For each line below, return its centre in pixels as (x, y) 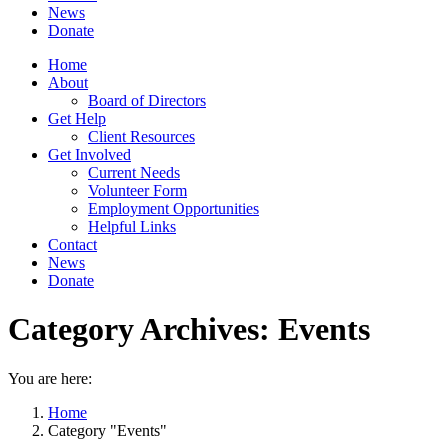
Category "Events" (107, 430)
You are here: (50, 378)
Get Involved (89, 154)
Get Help (77, 118)
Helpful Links (132, 226)
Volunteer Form (137, 190)
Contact (72, 244)
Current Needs (134, 172)
